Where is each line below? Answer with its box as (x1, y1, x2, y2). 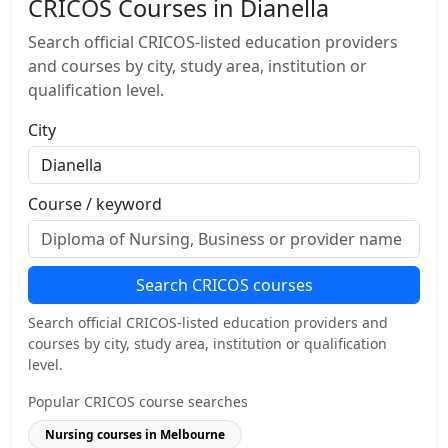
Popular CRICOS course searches (28, 392, 248, 411)
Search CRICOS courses (135, 274, 313, 296)
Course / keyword (28, 193, 162, 215)
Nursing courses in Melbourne (45, 426, 225, 443)
